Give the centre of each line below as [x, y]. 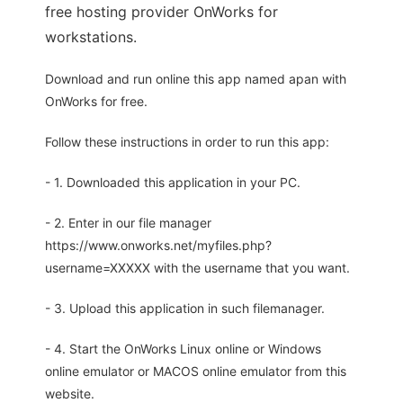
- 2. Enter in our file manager [128, 223]
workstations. [91, 37]
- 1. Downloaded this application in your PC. [173, 183]
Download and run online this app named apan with [196, 79]
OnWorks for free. [96, 102]
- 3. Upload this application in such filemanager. [185, 309]
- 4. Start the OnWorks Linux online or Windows [183, 349]
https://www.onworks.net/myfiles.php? [158, 246]
